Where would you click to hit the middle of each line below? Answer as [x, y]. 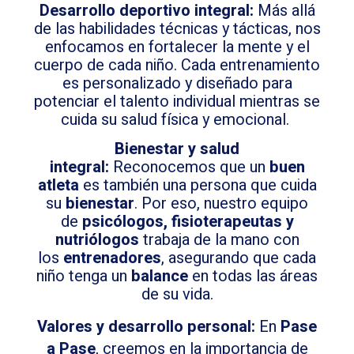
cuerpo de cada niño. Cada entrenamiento [177, 65]
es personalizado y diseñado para [177, 83]
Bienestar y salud [177, 149]
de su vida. [177, 295]
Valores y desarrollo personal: [146, 326]
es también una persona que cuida [198, 186]
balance [160, 277]
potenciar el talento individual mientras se [177, 102]
